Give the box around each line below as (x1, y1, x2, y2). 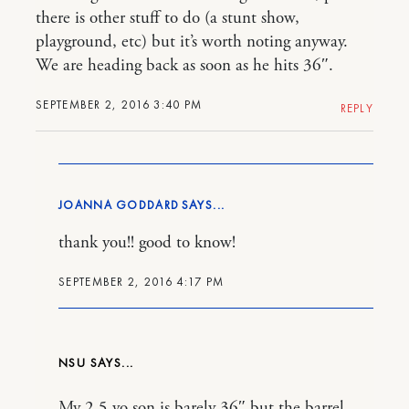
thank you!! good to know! (58, 232, 236, 254)
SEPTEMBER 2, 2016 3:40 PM (36, 97, 203, 112)
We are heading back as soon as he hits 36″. (36, 55, 333, 77)
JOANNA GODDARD (58, 197, 180, 213)
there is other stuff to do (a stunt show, (36, 7, 299, 29)
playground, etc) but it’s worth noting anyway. (36, 31, 348, 53)
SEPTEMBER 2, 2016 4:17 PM (58, 274, 225, 289)
